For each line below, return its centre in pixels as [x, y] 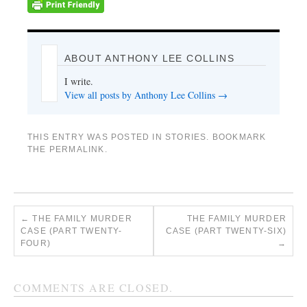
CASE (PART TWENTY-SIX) [226, 231]
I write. [79, 82]
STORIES [186, 137]
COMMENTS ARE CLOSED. [94, 288]
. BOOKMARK [236, 137]
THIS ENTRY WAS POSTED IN [96, 137]
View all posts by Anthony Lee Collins [141, 95]
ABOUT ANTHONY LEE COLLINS [149, 59]
